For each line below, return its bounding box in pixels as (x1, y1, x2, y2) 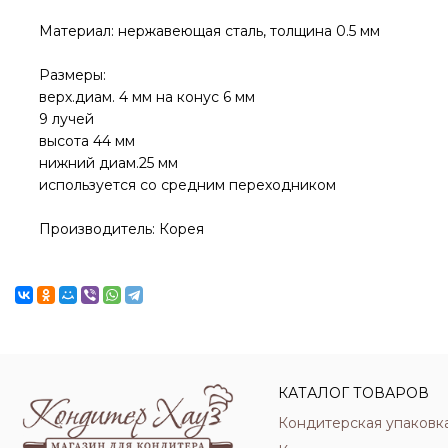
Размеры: (39, 65, 114, 84)
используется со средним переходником (39, 175, 336, 194)
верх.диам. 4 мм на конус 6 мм (39, 87, 255, 106)
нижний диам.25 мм (39, 153, 178, 172)
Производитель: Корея (39, 219, 204, 238)
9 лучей (39, 109, 94, 128)
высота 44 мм (39, 131, 135, 150)
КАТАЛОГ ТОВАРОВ (277, 383, 429, 402)
